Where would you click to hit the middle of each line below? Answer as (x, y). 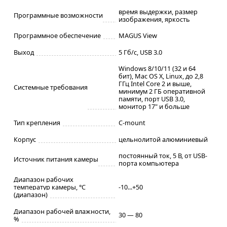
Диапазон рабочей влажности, (62, 211)
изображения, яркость (154, 19)
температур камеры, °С (50, 187)
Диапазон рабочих (44, 179)
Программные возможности (58, 15)
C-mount (132, 122)
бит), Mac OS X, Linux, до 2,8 (161, 76)
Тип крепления (37, 122)
